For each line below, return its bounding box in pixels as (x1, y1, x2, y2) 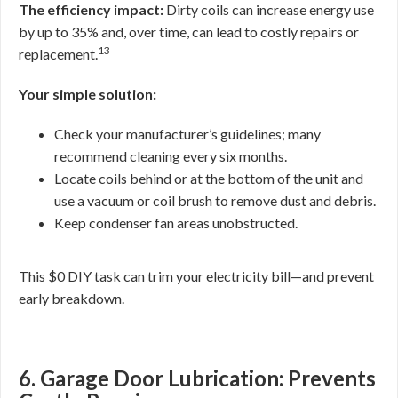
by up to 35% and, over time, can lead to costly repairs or (19, 23, 359, 40)
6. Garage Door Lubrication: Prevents (19, 365, 376, 391)
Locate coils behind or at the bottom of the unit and (54, 170, 363, 187)
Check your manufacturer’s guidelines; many (54, 125, 321, 142)
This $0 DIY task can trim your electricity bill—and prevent (19, 267, 374, 284)
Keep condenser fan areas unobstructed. (54, 214, 298, 231)
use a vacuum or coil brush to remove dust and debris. (54, 192, 376, 209)
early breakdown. (19, 290, 124, 306)
